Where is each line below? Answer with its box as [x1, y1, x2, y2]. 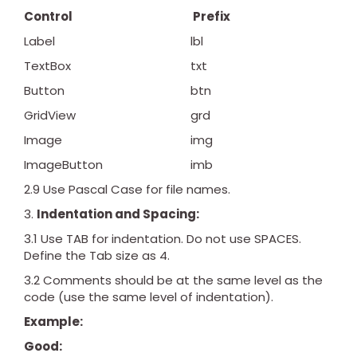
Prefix [190, 8, 230, 25]
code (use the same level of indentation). [24, 288, 273, 306]
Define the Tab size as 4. [24, 247, 170, 265]
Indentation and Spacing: [37, 206, 199, 223]
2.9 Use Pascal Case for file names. [24, 181, 230, 198]
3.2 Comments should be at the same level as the [24, 272, 323, 289]
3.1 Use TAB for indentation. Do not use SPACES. [24, 230, 301, 248]
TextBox [24, 57, 71, 75]
